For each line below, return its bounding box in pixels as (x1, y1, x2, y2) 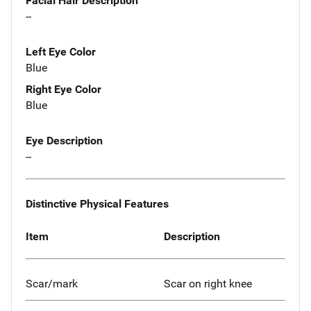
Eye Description (26, 134, 103, 148)
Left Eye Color (26, 45, 96, 59)
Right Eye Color (26, 83, 101, 96)
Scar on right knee (164, 277, 252, 291)
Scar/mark (26, 277, 78, 291)
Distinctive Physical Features (26, 196, 169, 210)
